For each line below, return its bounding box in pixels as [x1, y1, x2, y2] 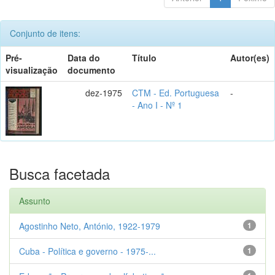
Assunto [19, 194, 50, 207]
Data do [68, 51, 100, 64]
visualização [6, 63, 58, 76]
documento [68, 63, 115, 76]
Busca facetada [9, 162, 110, 184]
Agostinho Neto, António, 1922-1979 [19, 219, 160, 232]
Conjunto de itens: [10, 26, 80, 39]
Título [132, 51, 157, 64]
